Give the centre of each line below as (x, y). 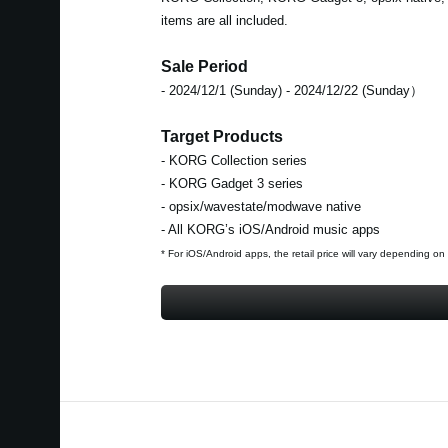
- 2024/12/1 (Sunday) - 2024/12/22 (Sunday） (291, 90)
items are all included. (224, 20)
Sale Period (204, 66)
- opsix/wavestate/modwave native (260, 206)
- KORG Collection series (233, 160)
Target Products (221, 136)
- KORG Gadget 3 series (231, 183)
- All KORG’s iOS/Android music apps (270, 229)
